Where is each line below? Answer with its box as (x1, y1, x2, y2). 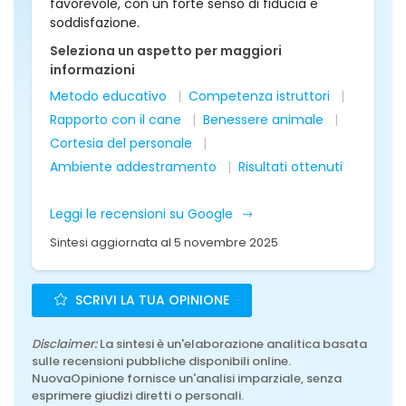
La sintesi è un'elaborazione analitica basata (97, 335, 367, 353)
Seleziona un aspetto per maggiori (50, 42, 282, 60)
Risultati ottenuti (238, 158, 343, 176)
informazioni (50, 61, 135, 79)
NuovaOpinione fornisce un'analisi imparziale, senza (32, 370, 342, 387)
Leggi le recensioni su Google (50, 205, 237, 223)
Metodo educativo (50, 87, 167, 105)
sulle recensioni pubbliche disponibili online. (32, 353, 291, 370)
